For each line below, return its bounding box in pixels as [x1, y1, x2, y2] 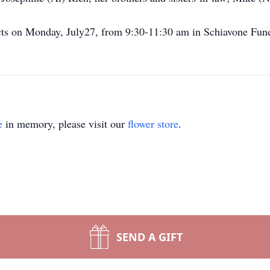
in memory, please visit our [2, 116, 128, 131]
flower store [128, 116, 178, 131]
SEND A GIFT [116, 230, 183, 244]
